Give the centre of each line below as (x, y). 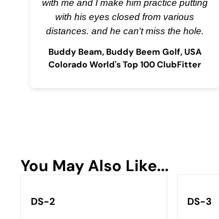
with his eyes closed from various (125, 17)
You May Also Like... (95, 165)
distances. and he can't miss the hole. (125, 31)
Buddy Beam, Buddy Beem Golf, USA (125, 52)
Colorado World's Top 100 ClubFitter (125, 65)
